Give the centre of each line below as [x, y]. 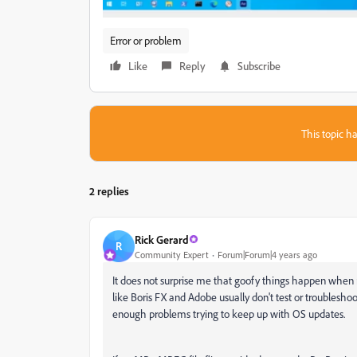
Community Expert [172, 254]
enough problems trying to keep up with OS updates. [230, 314]
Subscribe [259, 66]
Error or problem [146, 41]
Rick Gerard [162, 239]
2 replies [109, 191]
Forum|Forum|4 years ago [267, 254]
